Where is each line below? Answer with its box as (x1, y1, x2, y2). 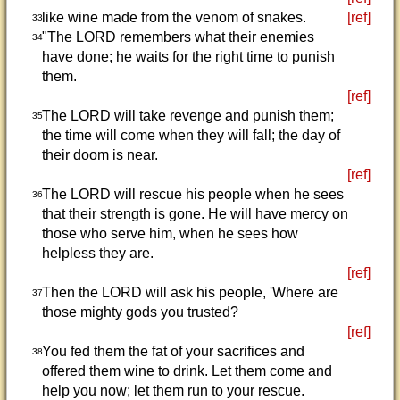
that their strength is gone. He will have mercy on (41, 206, 348, 221)
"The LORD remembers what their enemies (41, 29, 314, 45)
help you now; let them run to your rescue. (41, 383, 304, 398)
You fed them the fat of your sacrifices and (41, 344, 304, 359)
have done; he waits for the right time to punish (41, 49, 335, 64)
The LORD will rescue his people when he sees (41, 187, 344, 202)
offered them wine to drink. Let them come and (41, 363, 332, 379)
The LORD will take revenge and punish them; (41, 108, 334, 123)
